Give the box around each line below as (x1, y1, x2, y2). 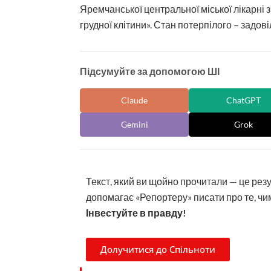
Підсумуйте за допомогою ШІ (80, 65, 220, 77)
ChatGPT (226, 95, 261, 106)
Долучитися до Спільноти (100, 243, 215, 255)
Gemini (120, 119, 148, 130)
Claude (121, 95, 148, 106)
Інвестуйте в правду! (86, 206, 186, 218)
